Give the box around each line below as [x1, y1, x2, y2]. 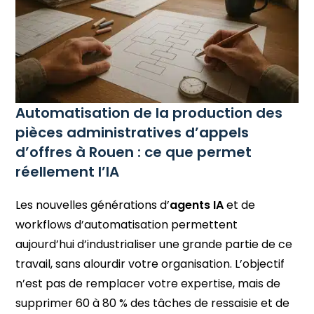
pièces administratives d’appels [15, 122, 250, 142]
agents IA [170, 196, 224, 213]
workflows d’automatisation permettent [15, 216, 238, 233]
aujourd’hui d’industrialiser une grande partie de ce [15, 235, 293, 252]
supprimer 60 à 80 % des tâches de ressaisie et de [15, 294, 290, 311]
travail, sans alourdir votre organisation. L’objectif [15, 255, 285, 272]
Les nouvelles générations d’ [15, 196, 170, 213]
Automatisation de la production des [15, 102, 283, 123]
